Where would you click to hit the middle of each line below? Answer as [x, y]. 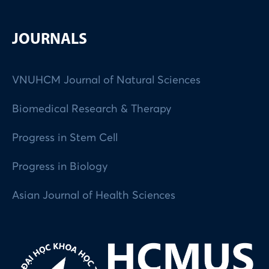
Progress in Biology [60, 167]
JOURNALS [50, 40]
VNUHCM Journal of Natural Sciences [107, 81]
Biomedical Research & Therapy [92, 110]
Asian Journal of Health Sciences [94, 196]
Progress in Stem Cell [65, 138]
